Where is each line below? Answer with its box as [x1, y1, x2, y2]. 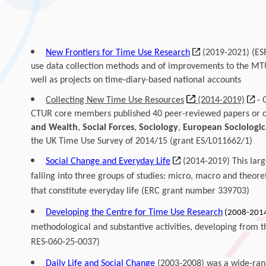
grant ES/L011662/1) [172, 137, 252, 146]
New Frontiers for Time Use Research [45, 48, 190, 58]
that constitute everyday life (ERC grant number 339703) [30, 186, 249, 196]
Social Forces [82, 123, 134, 132]
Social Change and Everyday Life [45, 157, 170, 166]
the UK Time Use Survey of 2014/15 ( [30, 137, 173, 146]
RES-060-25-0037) [30, 237, 100, 247]
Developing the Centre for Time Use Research [45, 208, 223, 217]
